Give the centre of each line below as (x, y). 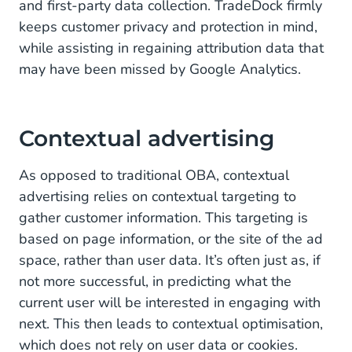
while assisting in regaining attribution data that (171, 48)
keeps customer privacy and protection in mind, (168, 27)
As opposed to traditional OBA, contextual (154, 175)
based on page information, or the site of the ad (171, 239)
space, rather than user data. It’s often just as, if (170, 260)
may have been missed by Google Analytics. (164, 69)
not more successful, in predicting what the (155, 281)
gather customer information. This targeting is (163, 218)
